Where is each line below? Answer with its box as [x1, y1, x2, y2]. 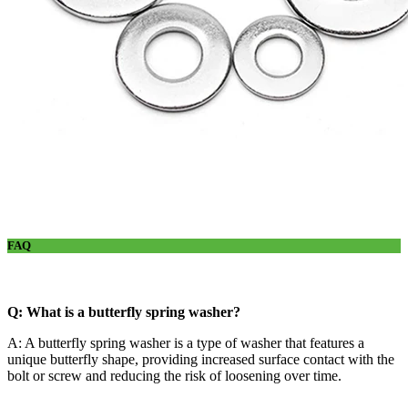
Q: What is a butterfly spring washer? [7, 303, 240, 320]
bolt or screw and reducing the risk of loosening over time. [7, 367, 342, 383]
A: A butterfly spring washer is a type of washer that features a [7, 334, 364, 351]
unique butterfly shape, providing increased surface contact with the [7, 351, 394, 367]
